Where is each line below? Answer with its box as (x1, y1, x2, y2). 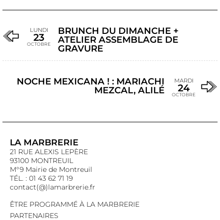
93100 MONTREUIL (10, 156, 73, 165)
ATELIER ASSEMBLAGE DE (58, 34, 178, 45)
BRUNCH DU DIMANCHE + (58, 25, 179, 36)
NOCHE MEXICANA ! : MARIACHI (17, 76, 165, 87)
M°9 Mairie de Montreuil (10, 165, 92, 174)
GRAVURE (58, 43, 103, 54)
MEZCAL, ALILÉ (94, 84, 165, 96)
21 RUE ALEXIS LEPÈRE (10, 147, 88, 156)
